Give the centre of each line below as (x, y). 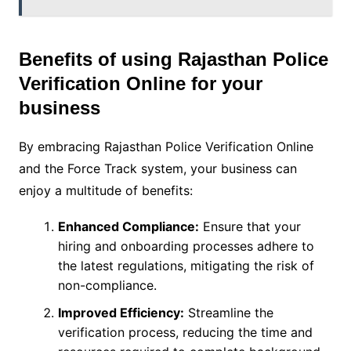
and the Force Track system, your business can (157, 169)
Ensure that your (250, 227)
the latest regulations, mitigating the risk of (186, 266)
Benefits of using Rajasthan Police (173, 60)
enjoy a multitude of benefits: (105, 191)
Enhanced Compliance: (128, 227)
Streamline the (228, 313)
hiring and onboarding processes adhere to (186, 246)
